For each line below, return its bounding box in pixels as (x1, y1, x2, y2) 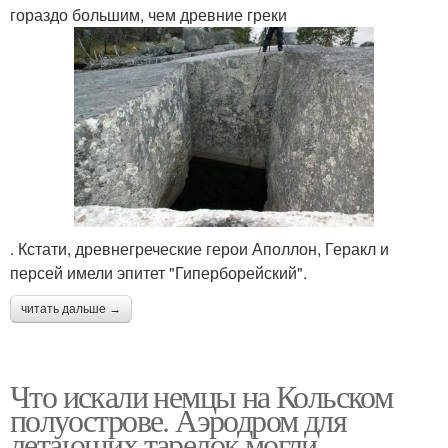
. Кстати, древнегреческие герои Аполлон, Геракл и (10, 236, 389, 260)
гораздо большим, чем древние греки (10, 3, 287, 27)
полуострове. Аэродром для (10, 397, 346, 441)
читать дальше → (21, 301, 121, 316)
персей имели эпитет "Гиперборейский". (10, 260, 307, 284)
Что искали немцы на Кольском (10, 373, 393, 417)
